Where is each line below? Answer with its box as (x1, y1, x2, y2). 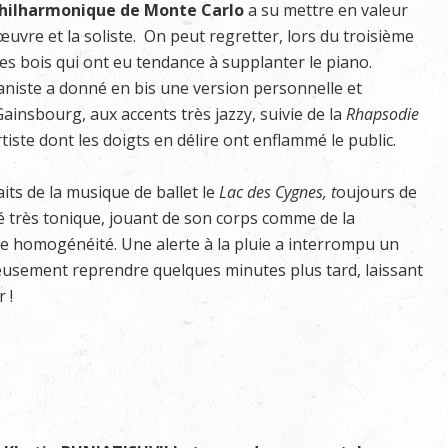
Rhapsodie (346, 103, 419, 125)
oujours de (336, 181, 417, 203)
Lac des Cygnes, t (219, 181, 336, 203)
